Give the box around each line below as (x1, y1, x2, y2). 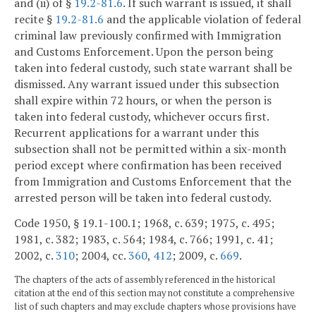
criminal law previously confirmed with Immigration (14, 28, 281, 44)
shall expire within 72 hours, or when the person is (14, 92, 272, 109)
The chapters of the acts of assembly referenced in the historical (14, 273, 275, 286)
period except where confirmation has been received (14, 157, 281, 174)
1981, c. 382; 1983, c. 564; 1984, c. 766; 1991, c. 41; (14, 231, 273, 248)
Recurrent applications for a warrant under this (14, 125, 259, 141)
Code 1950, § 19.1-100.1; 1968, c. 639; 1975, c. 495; (14, 215, 274, 231)
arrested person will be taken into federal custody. (14, 190, 272, 206)
